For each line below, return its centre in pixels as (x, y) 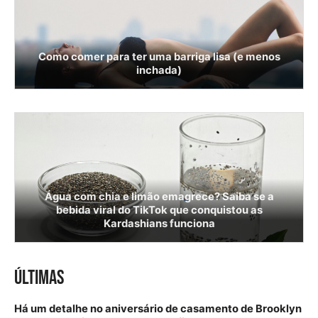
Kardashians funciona (159, 224)
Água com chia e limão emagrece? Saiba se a (159, 197)
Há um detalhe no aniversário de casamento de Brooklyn (158, 309)
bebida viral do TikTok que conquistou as (159, 210)
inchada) (159, 71)
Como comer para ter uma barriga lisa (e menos (159, 57)
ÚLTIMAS (39, 278)
